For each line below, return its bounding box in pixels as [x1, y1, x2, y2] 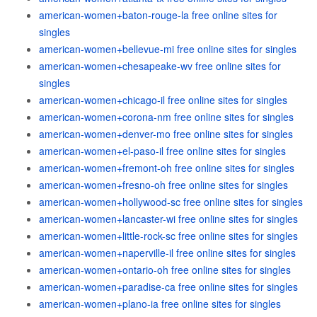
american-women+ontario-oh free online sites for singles [39, 263, 291, 277]
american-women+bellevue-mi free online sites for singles [39, 42, 296, 56]
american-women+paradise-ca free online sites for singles [39, 279, 298, 294]
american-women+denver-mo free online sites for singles [39, 127, 293, 141]
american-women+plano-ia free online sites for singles [39, 296, 281, 311]
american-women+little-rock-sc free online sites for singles [39, 229, 298, 243]
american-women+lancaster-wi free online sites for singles [39, 212, 298, 226]
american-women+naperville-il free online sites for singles [39, 246, 296, 260]
